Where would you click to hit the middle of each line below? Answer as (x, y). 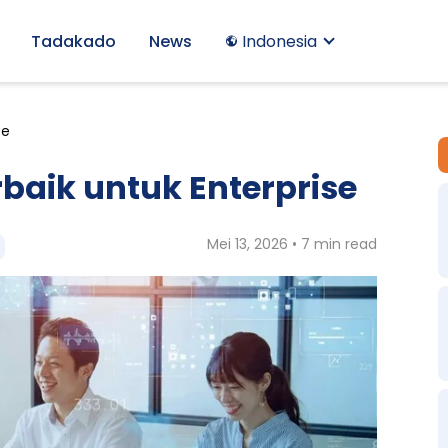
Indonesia (279, 41)
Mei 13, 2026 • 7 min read (292, 243)
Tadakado (73, 41)
